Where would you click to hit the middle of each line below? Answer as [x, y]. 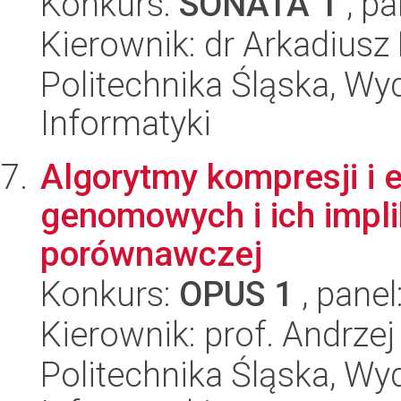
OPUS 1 [236, 294]
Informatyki [126, 123]
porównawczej [151, 254]
